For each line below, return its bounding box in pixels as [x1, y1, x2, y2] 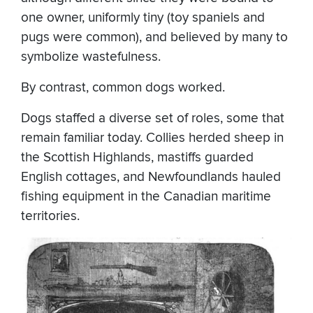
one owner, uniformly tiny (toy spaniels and [21, 10, 265, 27]
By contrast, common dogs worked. [21, 80, 228, 96]
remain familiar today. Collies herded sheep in [21, 130, 284, 147]
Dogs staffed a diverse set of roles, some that [21, 110, 284, 127]
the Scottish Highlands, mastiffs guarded [21, 150, 254, 166]
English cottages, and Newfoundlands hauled [21, 169, 281, 186]
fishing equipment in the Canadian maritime [21, 189, 271, 205]
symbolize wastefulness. [21, 49, 164, 66]
